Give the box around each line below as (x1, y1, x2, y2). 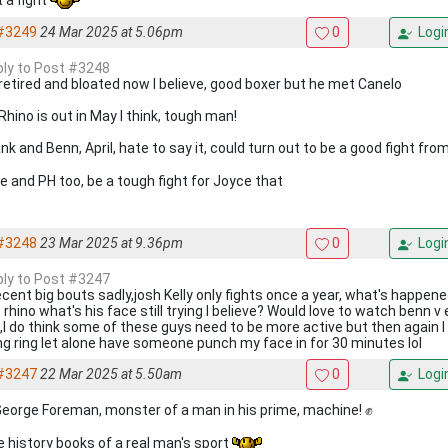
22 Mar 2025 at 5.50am (40, 366, 182, 382)
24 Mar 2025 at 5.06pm (40, 24, 183, 40)
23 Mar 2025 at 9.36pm (40, 235, 183, 251)
